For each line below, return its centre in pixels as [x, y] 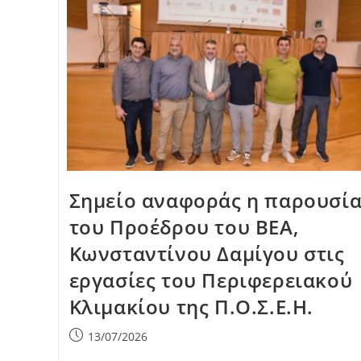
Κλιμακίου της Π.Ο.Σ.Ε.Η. [191, 307]
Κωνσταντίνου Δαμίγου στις [207, 254]
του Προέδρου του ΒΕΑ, [184, 227]
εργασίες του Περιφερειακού [211, 280]
